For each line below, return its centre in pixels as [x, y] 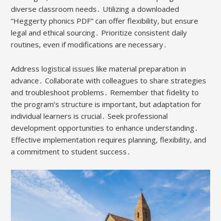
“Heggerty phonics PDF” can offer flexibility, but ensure [105, 21]
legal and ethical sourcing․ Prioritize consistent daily [99, 33]
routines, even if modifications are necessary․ [89, 45]
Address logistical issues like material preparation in [99, 69]
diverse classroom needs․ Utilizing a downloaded [95, 9]
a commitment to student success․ [71, 152]
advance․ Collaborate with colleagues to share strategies [109, 81]
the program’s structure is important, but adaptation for [106, 104]
